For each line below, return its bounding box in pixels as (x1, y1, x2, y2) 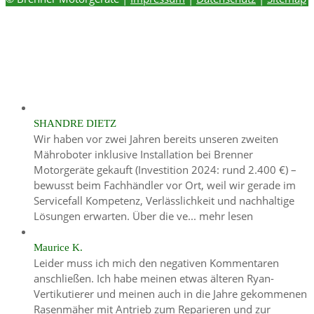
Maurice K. (34, 241, 83, 253)
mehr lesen (199, 208, 253, 223)
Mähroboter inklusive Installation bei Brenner (34, 146, 253, 161)
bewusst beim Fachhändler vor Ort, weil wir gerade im (34, 177, 296, 192)
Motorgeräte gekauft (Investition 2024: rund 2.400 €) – (34, 162, 296, 177)
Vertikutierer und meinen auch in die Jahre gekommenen (34, 286, 307, 301)
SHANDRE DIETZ (34, 117, 116, 129)
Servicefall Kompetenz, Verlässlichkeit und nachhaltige (34, 193, 294, 207)
